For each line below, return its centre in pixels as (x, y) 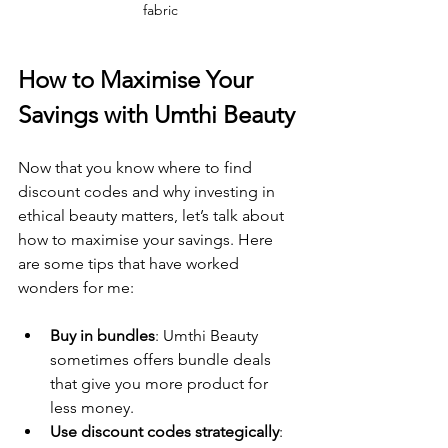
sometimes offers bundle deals (162, 359)
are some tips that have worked (130, 263)
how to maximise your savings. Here (147, 239)
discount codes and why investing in (148, 191)
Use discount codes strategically (164, 431)
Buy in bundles (102, 335)
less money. (92, 407)
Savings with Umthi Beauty (156, 114)
